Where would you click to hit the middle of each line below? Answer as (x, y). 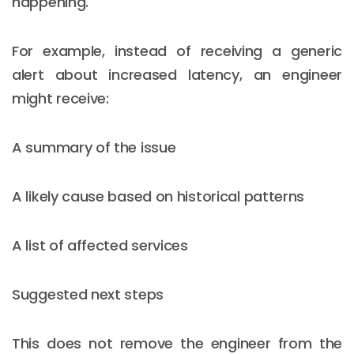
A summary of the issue (94, 147)
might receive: (60, 98)
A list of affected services (100, 245)
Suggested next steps (88, 294)
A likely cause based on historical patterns (158, 196)
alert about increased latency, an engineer (177, 74)
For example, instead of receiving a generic (177, 51)
